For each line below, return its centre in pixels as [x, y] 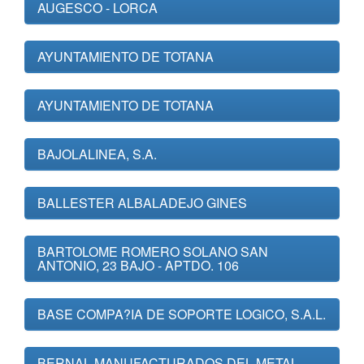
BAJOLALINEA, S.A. [97, 154]
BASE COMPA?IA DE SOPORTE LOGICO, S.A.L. [182, 314]
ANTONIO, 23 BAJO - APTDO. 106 [138, 265]
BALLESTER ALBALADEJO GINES [142, 203]
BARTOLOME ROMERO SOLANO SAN [153, 251]
